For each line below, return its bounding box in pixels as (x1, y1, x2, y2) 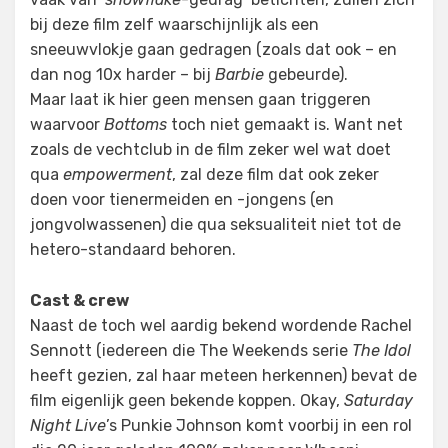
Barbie (215, 65, 264, 85)
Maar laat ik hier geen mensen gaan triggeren (30, 90, 371, 110)
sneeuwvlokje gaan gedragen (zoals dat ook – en (30, 40, 397, 60)
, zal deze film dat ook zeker (172, 165, 379, 185)
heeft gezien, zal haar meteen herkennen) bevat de (30, 366, 417, 386)
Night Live (30, 416, 106, 436)
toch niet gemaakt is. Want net (167, 115, 403, 135)
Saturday (344, 391, 413, 411)
